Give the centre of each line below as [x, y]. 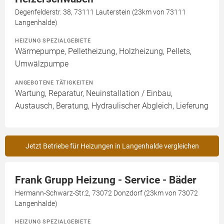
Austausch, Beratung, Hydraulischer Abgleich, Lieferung [112, 106]
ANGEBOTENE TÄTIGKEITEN [54, 82]
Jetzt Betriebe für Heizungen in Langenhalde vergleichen [112, 146]
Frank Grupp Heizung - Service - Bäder [106, 180]
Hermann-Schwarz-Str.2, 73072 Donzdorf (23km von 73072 [106, 193]
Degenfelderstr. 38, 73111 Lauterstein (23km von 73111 [100, 12]
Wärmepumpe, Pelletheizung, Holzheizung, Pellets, [103, 51]
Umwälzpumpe [42, 64]
